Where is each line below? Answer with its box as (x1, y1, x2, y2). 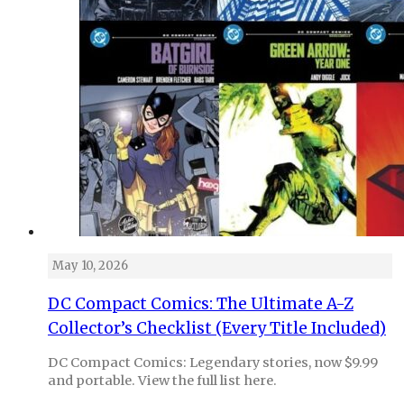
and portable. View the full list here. (48, 372, 277, 390)
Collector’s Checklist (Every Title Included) (48, 317, 386, 338)
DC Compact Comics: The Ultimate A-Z (48, 293, 353, 314)
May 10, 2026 (52, 257, 128, 273)
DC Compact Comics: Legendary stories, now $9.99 (48, 354, 378, 372)
